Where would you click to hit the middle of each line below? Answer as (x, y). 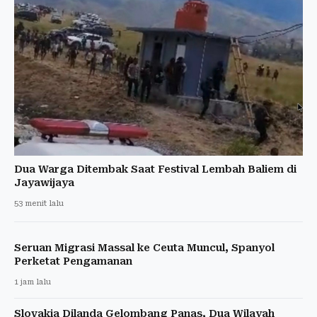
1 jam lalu (33, 282)
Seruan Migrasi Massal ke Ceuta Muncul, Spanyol (144, 247)
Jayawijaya (44, 182)
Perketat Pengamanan (73, 261)
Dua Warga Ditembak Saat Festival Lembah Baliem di (155, 169)
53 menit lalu (39, 203)
